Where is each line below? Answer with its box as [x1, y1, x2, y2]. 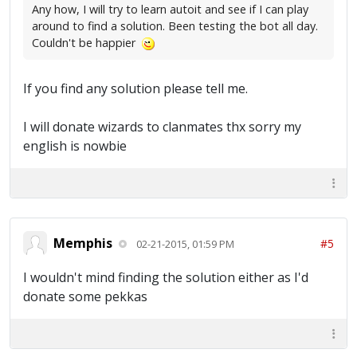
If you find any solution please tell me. [23, 80, 248, 98]
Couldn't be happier [32, 35, 142, 51]
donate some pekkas [23, 288, 147, 306]
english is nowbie [23, 137, 127, 155]
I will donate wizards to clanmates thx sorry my [23, 118, 301, 136]
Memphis [53, 233, 112, 252]
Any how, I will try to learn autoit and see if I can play [32, 2, 308, 18]
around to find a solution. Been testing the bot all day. [32, 18, 318, 34]
